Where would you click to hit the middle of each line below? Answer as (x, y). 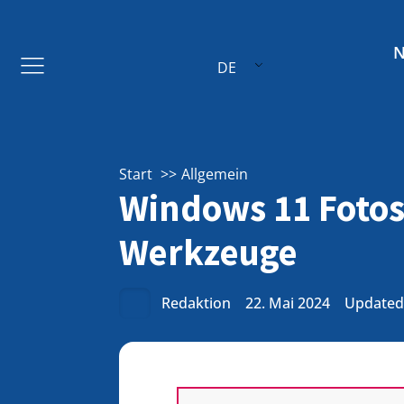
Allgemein (215, 174)
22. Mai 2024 (288, 303)
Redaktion (196, 303)
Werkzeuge (208, 252)
